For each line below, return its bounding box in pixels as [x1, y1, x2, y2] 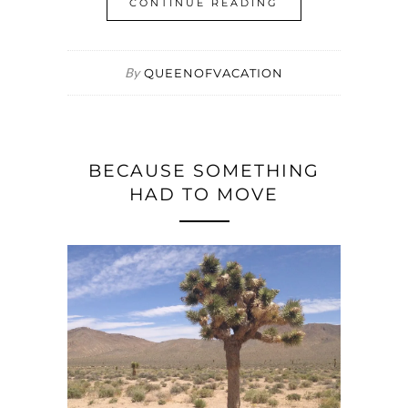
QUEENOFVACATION [144, 66, 283, 80]
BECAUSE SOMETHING [88, 160, 320, 181]
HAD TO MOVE [129, 184, 279, 205]
